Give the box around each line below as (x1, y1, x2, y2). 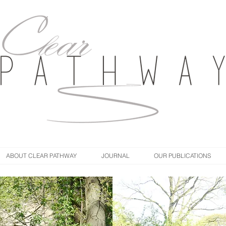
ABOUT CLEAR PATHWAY (6, 152, 77, 159)
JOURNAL (101, 152, 130, 159)
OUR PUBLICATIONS (154, 152, 211, 159)
